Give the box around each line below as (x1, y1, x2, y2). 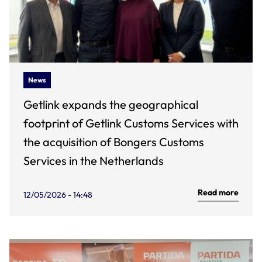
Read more (198, 187, 239, 198)
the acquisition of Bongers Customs (23, 135, 204, 149)
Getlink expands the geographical (23, 97, 198, 112)
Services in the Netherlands (23, 153, 164, 168)
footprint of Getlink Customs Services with (23, 116, 239, 130)
